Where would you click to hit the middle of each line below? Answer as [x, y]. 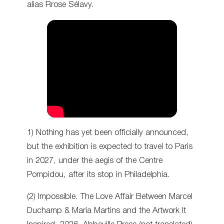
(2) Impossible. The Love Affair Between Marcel [110, 196]
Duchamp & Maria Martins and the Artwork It [106, 210]
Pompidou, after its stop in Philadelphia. [98, 174]
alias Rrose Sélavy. [60, 5]
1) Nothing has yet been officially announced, [108, 132]
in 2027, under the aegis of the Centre [95, 160]
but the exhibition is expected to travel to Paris [110, 146]
